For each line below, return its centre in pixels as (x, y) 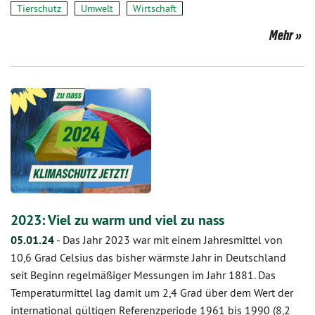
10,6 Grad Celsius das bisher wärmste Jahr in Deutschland (148, 257)
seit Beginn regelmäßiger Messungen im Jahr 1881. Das (143, 275)
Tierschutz (39, 8)
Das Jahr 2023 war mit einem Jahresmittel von (173, 240)
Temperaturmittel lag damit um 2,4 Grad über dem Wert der (152, 292)
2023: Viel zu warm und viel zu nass (117, 220)
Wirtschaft (155, 8)
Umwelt (97, 8)
